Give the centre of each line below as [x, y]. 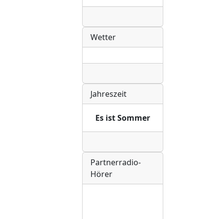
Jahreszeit [109, 94]
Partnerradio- [116, 162]
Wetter [103, 37]
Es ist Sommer [123, 118]
